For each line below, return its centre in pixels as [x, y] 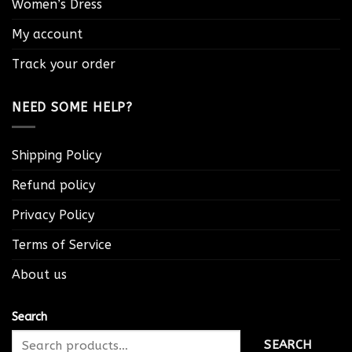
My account [47, 35]
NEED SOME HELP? [72, 108]
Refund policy [53, 185]
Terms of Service [62, 244]
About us [39, 274]
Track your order [64, 64]
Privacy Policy [53, 214]
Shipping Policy [57, 155]
